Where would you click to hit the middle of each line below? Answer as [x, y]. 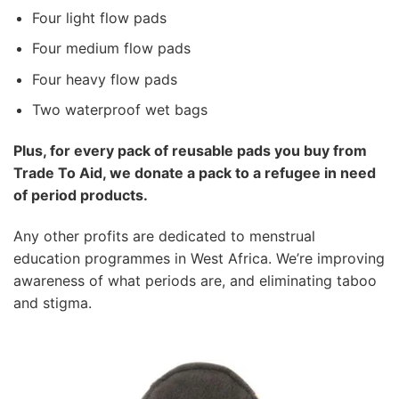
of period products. [82, 195]
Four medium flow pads [111, 49]
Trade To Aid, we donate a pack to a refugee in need [195, 173]
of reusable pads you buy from [259, 151]
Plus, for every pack [82, 151]
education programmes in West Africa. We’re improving [199, 259]
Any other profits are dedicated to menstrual [164, 236]
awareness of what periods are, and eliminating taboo [195, 281]
